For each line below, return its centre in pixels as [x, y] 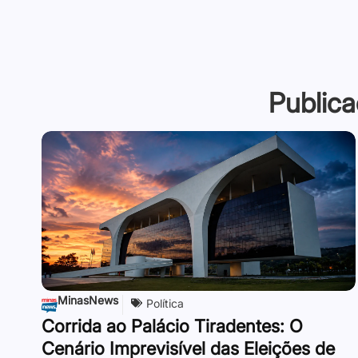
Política [165, 303]
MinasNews [88, 300]
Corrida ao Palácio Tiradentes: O [172, 326]
